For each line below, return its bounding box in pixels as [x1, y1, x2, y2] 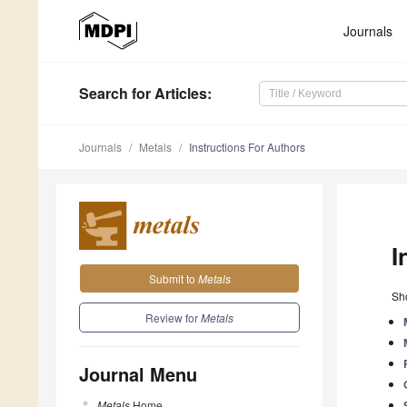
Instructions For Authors [189, 139, 305, 155]
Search [79, 83, 128, 104]
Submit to [148, 270, 198, 286]
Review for [145, 309, 201, 325]
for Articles [128, 83, 207, 104]
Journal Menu [79, 360, 197, 387]
